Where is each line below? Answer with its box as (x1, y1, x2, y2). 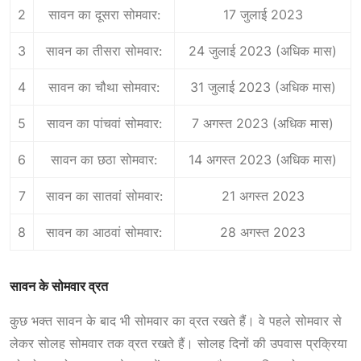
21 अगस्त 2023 (221, 188, 305, 205)
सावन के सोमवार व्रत (10, 278, 108, 295)
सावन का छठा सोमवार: (51, 151, 157, 168)
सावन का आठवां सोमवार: (46, 224, 162, 241)
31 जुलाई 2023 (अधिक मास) (189, 79, 336, 96)
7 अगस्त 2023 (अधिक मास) (192, 115, 334, 132)
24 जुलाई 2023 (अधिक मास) (189, 43, 337, 60)
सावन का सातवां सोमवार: (45, 188, 163, 205)
